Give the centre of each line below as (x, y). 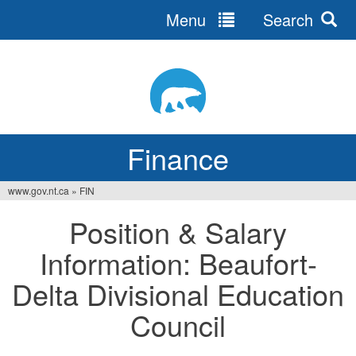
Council (178, 325)
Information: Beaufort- (178, 263)
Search (286, 19)
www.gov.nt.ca (39, 190)
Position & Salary (178, 232)
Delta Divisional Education (178, 294)
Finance (178, 158)
